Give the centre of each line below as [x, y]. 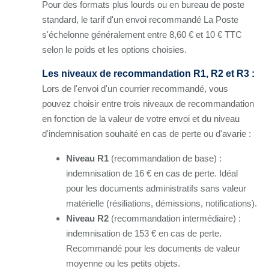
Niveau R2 [87, 218]
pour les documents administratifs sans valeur [156, 188]
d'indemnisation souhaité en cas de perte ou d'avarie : [147, 133]
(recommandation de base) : [165, 158]
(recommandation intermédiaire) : [175, 218]
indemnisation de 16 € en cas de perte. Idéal [152, 173]
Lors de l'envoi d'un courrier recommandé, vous [135, 88]
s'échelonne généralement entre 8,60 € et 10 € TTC [142, 34]
